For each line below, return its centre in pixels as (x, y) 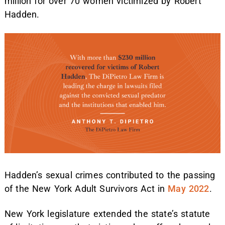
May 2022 (189, 189)
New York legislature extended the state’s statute (107, 214)
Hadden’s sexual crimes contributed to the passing (110, 175)
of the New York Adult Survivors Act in (86, 189)
